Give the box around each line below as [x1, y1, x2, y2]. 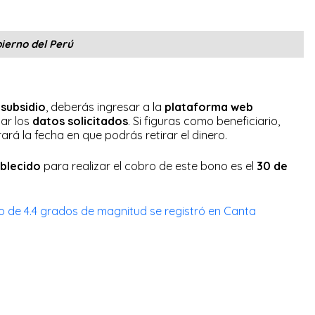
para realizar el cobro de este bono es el [41, 158, 257, 173]
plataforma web [165, 99, 253, 114]
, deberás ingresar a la [46, 99, 165, 114]
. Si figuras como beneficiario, [128, 113, 280, 128]
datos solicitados [32, 113, 128, 128]
